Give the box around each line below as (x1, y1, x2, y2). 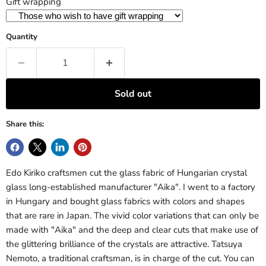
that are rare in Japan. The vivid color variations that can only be (6, 210, 259, 221)
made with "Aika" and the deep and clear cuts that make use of (6, 224, 258, 236)
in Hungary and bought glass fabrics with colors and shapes (6, 195, 245, 207)
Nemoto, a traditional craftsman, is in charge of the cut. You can (6, 252, 255, 264)
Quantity (6, 31, 37, 42)
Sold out (115, 87, 151, 100)
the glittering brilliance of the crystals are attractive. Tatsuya (6, 238, 242, 250)
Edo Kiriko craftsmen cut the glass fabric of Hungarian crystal (6, 167, 247, 179)
